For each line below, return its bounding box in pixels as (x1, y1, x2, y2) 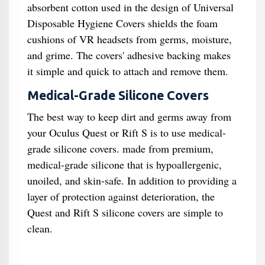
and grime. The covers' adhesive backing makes (27, 48, 231, 62)
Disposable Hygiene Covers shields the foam (27, 16, 218, 30)
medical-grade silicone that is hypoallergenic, (27, 157, 222, 172)
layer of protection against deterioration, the (27, 189, 215, 203)
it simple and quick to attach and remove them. (27, 64, 228, 78)
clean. (27, 221, 53, 235)
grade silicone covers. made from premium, (27, 141, 214, 156)
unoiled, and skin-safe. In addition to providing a (27, 173, 237, 188)
